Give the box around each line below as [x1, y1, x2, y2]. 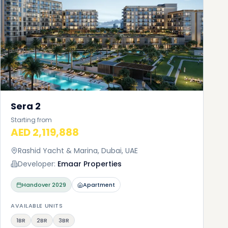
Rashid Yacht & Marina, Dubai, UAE [18, 146, 138, 156]
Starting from [11, 116, 52, 124]
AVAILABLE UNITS [11, 202, 63, 210]
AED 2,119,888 [11, 125, 79, 139]
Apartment [83, 181, 115, 189]
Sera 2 [11, 100, 41, 112]
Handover [22, 181, 50, 189]
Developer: [18, 159, 55, 169]
